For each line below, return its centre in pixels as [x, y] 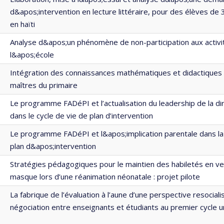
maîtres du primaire [44, 85]
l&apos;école [32, 54]
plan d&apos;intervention [53, 146]
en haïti [22, 24]
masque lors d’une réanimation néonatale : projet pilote [105, 176]
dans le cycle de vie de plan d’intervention [81, 115]
